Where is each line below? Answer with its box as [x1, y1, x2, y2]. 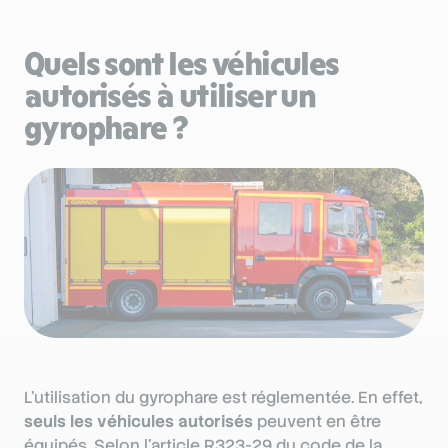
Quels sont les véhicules [24, 43, 339, 83]
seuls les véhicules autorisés [24, 410, 253, 432]
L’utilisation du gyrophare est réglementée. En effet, [24, 386, 423, 408]
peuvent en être [253, 410, 381, 432]
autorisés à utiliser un [24, 75, 316, 115]
